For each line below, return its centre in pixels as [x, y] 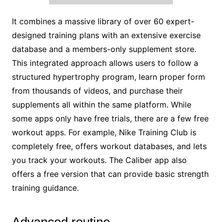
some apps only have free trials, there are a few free [110, 118]
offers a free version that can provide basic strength [110, 174]
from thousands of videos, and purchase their [97, 90]
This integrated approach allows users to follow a [105, 63]
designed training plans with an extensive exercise [106, 35]
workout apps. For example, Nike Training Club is [104, 132]
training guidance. [45, 188]
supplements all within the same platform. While [101, 104]
